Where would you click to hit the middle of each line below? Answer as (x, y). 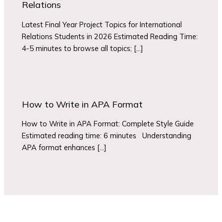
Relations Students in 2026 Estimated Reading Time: (110, 36)
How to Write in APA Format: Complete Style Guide (110, 124)
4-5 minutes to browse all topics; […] (83, 48)
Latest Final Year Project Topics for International (102, 24)
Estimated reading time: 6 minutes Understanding (107, 136)
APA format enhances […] (64, 148)
